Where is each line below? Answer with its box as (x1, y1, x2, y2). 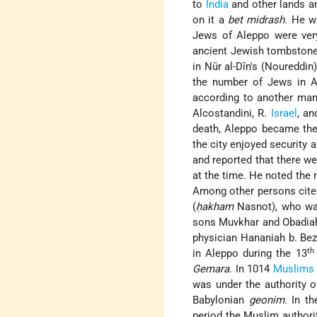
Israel (270, 107, 297, 120)
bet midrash (227, 13, 285, 27)
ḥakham (196, 200, 234, 214)
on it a (192, 13, 228, 27)
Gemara (192, 263, 230, 276)
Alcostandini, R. (192, 107, 271, 120)
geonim (248, 294, 284, 307)
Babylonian (192, 294, 249, 307)
